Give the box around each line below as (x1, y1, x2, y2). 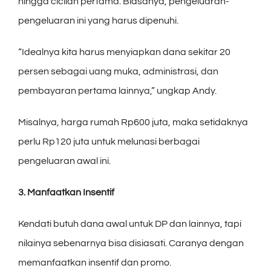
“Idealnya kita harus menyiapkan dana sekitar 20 (18, 47, 230, 57)
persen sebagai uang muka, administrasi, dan (18, 66, 218, 76)
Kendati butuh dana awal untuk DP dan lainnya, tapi (18, 218, 241, 229)
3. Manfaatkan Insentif (18, 187, 114, 197)
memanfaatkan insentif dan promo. (18, 257, 171, 267)
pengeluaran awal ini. (18, 155, 111, 166)
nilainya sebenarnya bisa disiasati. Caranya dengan (18, 238, 244, 248)
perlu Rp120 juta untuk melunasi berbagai (18, 136, 200, 146)
